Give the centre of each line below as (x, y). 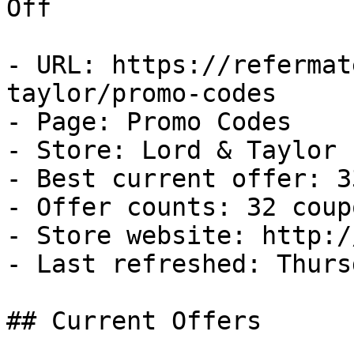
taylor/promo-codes (141, 93)
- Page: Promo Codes (149, 122)
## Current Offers (134, 321)
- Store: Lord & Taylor (171, 150)
